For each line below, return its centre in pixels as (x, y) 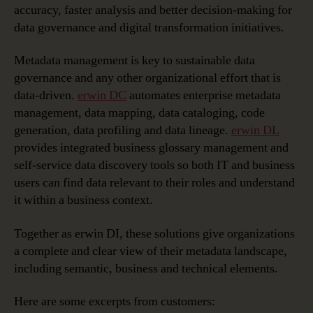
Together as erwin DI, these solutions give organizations (154, 233)
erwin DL (255, 130)
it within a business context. (83, 200)
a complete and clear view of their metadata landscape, (151, 251)
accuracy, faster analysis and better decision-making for (153, 10)
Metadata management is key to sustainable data (134, 60)
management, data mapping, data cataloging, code (139, 113)
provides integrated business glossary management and (151, 148)
